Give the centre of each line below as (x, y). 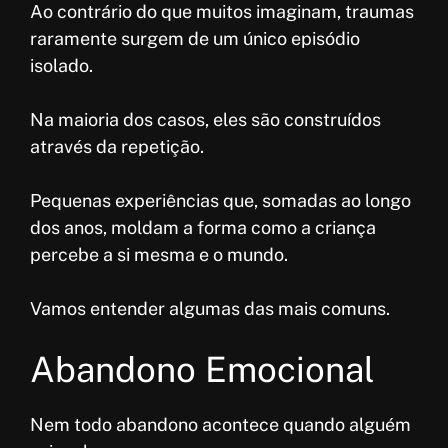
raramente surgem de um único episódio (195, 39)
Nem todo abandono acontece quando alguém (220, 425)
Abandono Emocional (202, 370)
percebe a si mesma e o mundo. (159, 255)
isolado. (61, 66)
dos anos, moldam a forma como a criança (203, 228)
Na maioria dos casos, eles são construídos (205, 120)
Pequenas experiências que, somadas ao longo (220, 201)
